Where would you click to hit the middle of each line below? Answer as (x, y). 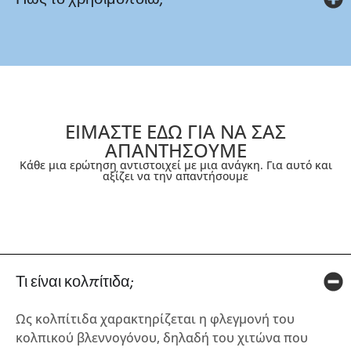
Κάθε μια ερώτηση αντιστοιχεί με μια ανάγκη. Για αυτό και (175, 165)
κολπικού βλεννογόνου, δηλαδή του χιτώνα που (162, 337)
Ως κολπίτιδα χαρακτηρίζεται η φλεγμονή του (155, 318)
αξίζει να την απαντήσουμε (175, 175)
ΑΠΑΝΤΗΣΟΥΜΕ (175, 150)
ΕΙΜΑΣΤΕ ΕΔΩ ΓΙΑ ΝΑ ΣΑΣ (175, 131)
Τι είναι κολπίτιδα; (75, 281)
